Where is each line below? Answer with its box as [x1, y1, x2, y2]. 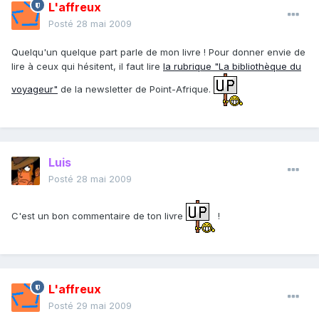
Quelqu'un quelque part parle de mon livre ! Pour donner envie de [11, 46, 305, 58]
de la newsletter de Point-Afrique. [58, 83, 214, 95]
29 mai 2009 [76, 300, 132, 312]
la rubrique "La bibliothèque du [163, 61, 301, 73]
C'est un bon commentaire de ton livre [11, 209, 186, 221]
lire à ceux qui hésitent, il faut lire [11, 61, 163, 73]
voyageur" [11, 83, 58, 95]
